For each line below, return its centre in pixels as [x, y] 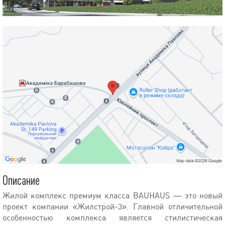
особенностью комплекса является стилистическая [113, 217]
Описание [21, 181]
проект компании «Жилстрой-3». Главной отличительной [113, 206]
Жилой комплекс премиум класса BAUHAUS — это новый [113, 195]
